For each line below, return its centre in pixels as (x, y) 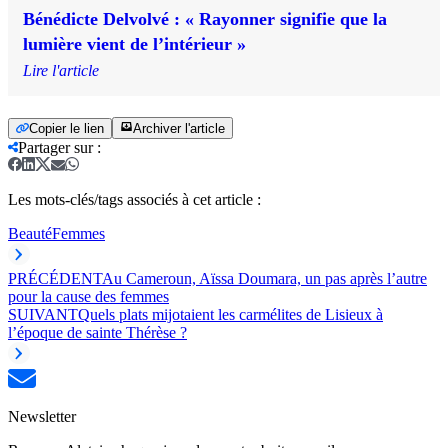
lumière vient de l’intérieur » (134, 43)
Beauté (30, 233)
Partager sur (55, 147)
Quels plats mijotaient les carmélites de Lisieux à (230, 314)
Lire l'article (61, 70)
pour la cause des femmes (88, 296)
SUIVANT (43, 314)
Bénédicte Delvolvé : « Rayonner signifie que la (205, 18)
